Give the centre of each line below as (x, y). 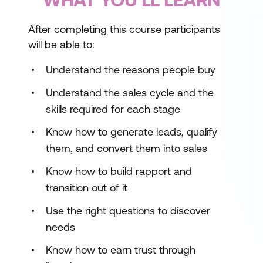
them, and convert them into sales (127, 148)
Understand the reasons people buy (131, 70)
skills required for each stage (113, 109)
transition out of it (87, 188)
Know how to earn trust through (121, 250)
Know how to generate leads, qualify (131, 132)
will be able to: (61, 44)
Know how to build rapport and (119, 171)
